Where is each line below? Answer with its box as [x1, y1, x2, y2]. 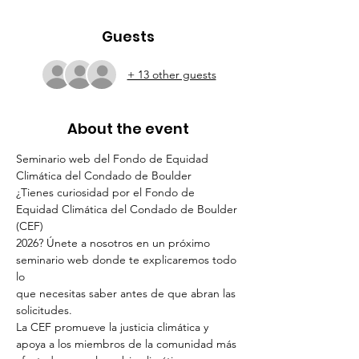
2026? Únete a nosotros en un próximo [16, 236, 213, 250]
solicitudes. [16, 303, 72, 317]
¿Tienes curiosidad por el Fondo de [16, 185, 198, 200]
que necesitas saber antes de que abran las [16, 286, 239, 301]
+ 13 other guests [127, 67, 216, 82]
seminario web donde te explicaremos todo [16, 252, 240, 267]
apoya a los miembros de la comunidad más [16, 337, 236, 351]
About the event [67, 119, 189, 139]
